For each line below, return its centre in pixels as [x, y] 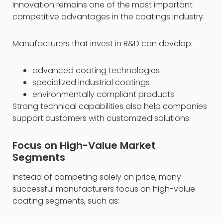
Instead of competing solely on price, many [97, 177]
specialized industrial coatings [91, 83]
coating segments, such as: [66, 201]
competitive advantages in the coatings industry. [109, 17]
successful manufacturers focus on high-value [104, 189]
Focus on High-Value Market [84, 146]
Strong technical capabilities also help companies [110, 107]
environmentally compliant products [103, 95]
